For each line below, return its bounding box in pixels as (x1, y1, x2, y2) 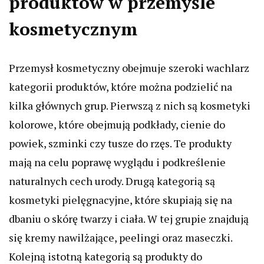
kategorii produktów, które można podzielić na (9, 80, 232, 94)
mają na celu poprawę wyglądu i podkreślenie (9, 155, 226, 169)
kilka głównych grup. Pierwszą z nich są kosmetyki (9, 98, 250, 113)
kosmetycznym (9, 17, 137, 41)
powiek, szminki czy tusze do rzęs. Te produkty (9, 136, 232, 150)
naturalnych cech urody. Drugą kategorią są (9, 174, 215, 188)
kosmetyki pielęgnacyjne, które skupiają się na (9, 193, 232, 207)
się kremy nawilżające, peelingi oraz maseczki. (9, 230, 232, 245)
